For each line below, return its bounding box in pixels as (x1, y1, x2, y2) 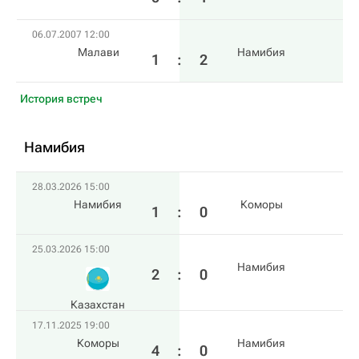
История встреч (20, 92, 103, 105)
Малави (77, 46, 119, 58)
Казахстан (71, 298, 125, 311)
